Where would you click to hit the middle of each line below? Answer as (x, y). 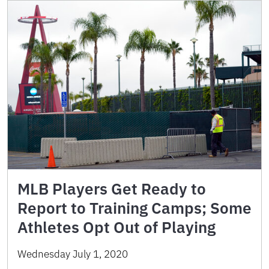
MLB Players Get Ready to (112, 189)
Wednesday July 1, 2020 (73, 254)
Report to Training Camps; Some (134, 208)
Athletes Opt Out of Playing (116, 227)
